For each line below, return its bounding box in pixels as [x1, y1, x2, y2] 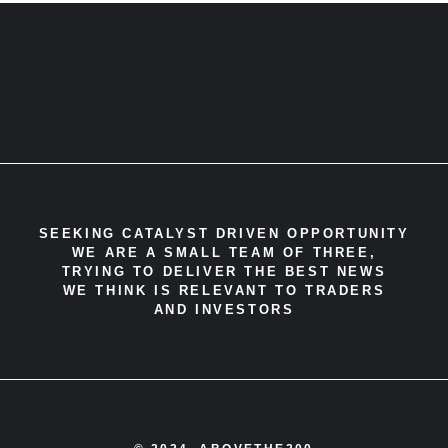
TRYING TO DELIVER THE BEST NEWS [61, 264, 387, 280]
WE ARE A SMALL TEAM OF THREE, [71, 245, 377, 261]
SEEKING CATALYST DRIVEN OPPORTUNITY [38, 226, 410, 242]
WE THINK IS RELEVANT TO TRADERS [62, 283, 386, 299]
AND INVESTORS [153, 302, 295, 318]
